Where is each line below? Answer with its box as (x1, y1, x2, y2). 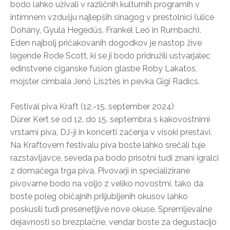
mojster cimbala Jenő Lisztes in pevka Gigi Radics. (10, 76, 200, 86)
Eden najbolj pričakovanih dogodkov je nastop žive (10, 37, 202, 48)
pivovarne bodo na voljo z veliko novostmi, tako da (10, 178, 203, 188)
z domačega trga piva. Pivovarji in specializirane (10, 165, 190, 176)
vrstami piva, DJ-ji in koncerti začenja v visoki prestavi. (10, 127, 212, 137)
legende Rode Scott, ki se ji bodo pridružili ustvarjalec (10, 50, 210, 61)
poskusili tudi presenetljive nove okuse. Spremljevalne (10, 204, 212, 214)
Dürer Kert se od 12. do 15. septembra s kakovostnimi (10, 114, 210, 124)
